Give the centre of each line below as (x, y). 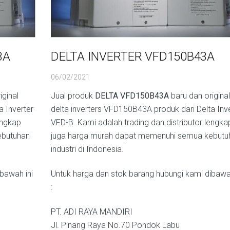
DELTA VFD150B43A (132, 95)
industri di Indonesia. (87, 149)
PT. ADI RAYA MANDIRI (92, 212)
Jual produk (73, 95)
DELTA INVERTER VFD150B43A (133, 56)
